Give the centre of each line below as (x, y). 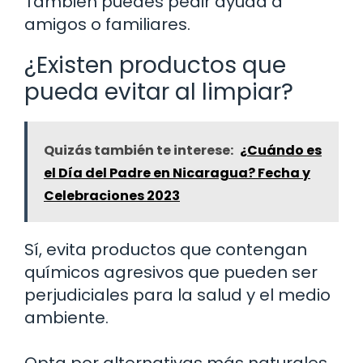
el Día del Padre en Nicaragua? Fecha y (177, 173)
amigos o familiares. (107, 24)
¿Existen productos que (155, 65)
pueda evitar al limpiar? (159, 92)
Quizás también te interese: (139, 150)
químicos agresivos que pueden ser (171, 272)
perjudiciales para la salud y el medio (177, 295)
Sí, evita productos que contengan (166, 249)
